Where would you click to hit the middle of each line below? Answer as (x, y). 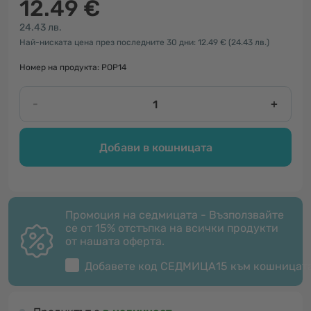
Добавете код (123, 266)
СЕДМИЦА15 (194, 266)
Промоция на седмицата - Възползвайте (175, 215)
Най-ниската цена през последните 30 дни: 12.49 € (124, 42)
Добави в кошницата (155, 147)
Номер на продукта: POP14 (73, 67)
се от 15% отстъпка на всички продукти (172, 228)
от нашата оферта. (115, 241)
